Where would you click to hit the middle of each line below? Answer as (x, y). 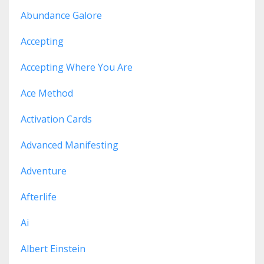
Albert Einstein (53, 249)
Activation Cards (56, 119)
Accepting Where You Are (77, 67)
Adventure (44, 171)
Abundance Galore (61, 16)
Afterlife (39, 197)
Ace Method (47, 93)
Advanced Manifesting (70, 145)
